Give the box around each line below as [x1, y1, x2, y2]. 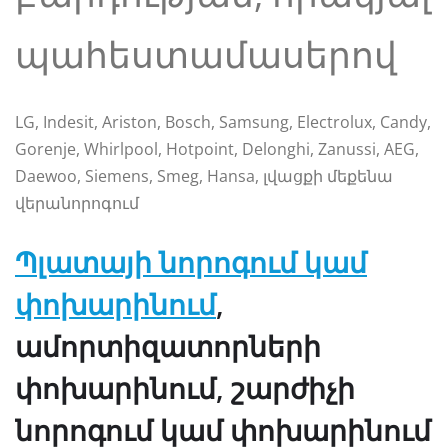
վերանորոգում [15, 191, 139, 214]
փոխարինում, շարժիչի [15, 368, 355, 407]
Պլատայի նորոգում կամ [15, 242, 367, 281]
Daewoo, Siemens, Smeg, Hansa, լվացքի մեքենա [15, 164, 393, 187]
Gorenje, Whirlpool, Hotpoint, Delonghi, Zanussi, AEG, [15, 137, 419, 160]
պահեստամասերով [15, 29, 397, 79]
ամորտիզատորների [15, 326, 321, 365]
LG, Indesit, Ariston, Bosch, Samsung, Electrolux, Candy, [15, 110, 431, 133]
